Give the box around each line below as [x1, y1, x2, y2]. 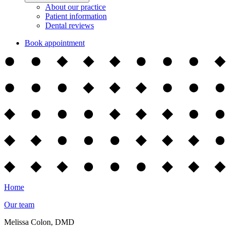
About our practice [45, 3, 106, 11]
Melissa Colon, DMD [4, 217, 74, 226]
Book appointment [25, 39, 85, 47]
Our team [4, 200, 34, 209]
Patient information [45, 12, 107, 21]
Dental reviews [45, 21, 94, 30]
